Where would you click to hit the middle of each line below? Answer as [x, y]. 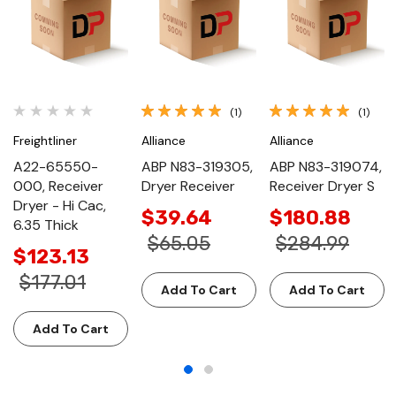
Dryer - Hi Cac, [60, 205]
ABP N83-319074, [326, 166]
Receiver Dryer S [322, 186]
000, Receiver [58, 186]
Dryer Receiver [188, 186]
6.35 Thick [46, 225]
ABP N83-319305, [197, 166]
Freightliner [45, 140]
